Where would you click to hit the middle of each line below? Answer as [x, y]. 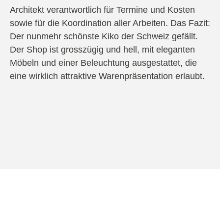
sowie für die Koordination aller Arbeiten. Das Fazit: [110, 23]
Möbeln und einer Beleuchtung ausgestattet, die [103, 63]
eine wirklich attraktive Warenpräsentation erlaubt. [107, 76]
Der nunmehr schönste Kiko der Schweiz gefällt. [104, 37]
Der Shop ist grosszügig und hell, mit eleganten [102, 50]
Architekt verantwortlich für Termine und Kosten [102, 10]
